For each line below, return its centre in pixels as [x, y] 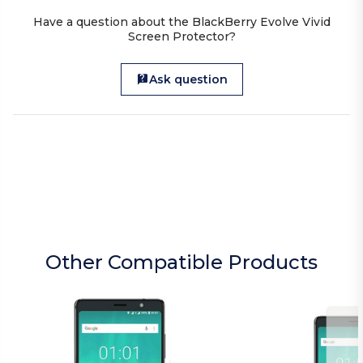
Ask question [188, 80]
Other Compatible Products [181, 263]
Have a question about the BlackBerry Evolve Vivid [181, 22]
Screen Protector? [181, 37]
